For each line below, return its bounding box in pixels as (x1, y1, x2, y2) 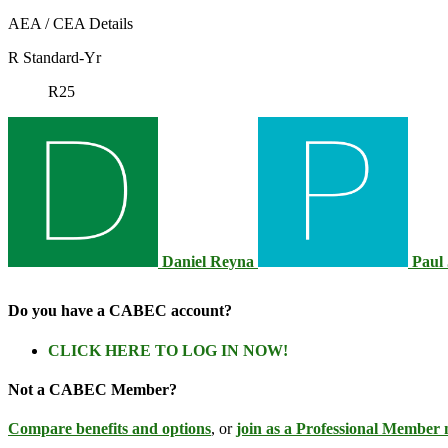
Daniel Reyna (162, 253, 254, 271)
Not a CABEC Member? (8, 380, 177, 398)
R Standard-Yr (8, 49, 101, 67)
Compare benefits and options (8, 420, 211, 438)
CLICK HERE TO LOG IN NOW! (48, 341, 288, 359)
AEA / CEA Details (8, 15, 133, 33)
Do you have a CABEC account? (8, 302, 232, 320)
